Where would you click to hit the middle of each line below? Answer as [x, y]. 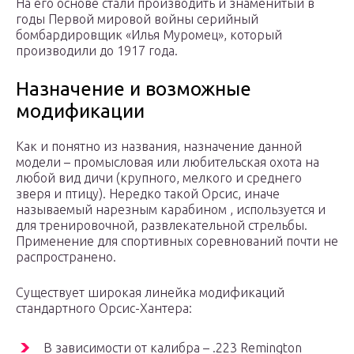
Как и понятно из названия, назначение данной [159, 147]
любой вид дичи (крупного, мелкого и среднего [159, 178]
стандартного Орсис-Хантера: [104, 309]
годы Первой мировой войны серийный [137, 19]
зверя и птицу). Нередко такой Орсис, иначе [148, 194]
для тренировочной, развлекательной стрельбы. [162, 226]
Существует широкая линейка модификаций [150, 293]
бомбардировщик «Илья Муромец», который [149, 35]
